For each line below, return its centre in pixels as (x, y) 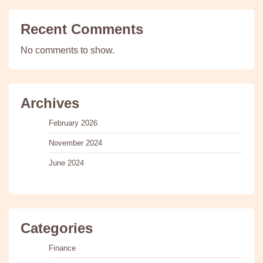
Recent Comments (82, 29)
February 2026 (73, 123)
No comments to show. (68, 50)
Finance (62, 248)
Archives (50, 103)
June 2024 (66, 163)
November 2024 (75, 143)
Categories (57, 228)
